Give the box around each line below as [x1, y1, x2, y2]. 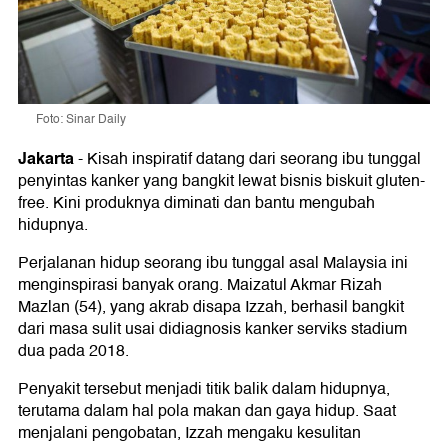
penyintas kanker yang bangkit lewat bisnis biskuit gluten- [18, 168, 425, 195]
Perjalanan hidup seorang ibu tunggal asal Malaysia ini [18, 250, 408, 277]
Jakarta [18, 145, 74, 173]
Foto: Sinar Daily [36, 110, 126, 130]
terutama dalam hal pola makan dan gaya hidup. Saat [18, 398, 396, 425]
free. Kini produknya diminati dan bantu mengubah [18, 190, 375, 217]
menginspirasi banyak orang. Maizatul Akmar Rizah [18, 272, 382, 299]
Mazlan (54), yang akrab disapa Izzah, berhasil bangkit [18, 294, 404, 321]
